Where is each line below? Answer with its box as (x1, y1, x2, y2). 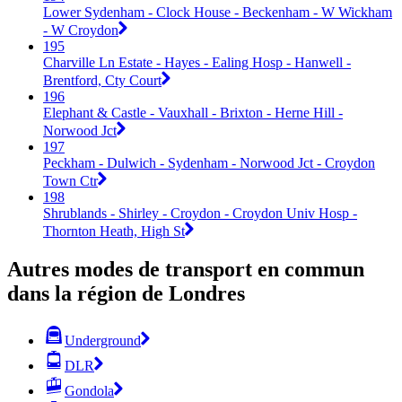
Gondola (65, 382, 114, 398)
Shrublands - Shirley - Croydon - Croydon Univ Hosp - (43, 205, 357, 221)
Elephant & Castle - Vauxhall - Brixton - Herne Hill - (43, 104, 343, 120)
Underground (65, 332, 141, 348)
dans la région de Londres (7, 281, 245, 305)
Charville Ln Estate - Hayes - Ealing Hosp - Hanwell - (43, 54, 351, 70)
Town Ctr (43, 172, 98, 188)
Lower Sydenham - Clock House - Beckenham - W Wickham (43, 4, 392, 20)
